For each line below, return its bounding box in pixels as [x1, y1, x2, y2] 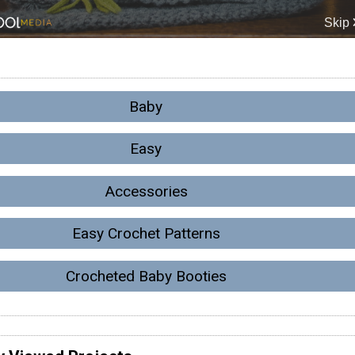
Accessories [104, 181, 188, 200]
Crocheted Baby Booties [65, 266, 227, 285]
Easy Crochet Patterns [71, 224, 220, 243]
